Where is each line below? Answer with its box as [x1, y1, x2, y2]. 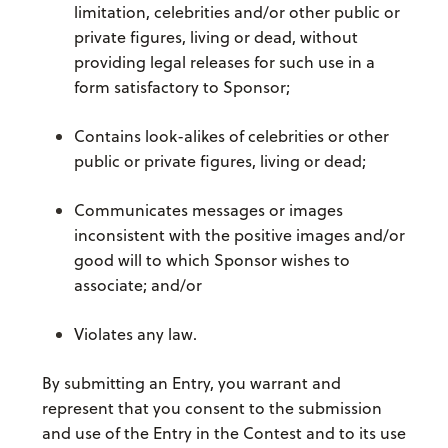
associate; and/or [73, 274, 202, 297]
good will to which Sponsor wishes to [73, 249, 350, 272]
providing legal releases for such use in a [73, 51, 375, 74]
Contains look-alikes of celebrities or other [73, 125, 389, 148]
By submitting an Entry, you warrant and [41, 372, 341, 395]
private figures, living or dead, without [73, 26, 358, 49]
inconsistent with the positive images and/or [73, 224, 405, 247]
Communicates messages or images [73, 199, 343, 222]
